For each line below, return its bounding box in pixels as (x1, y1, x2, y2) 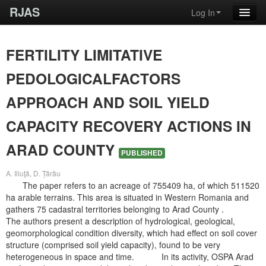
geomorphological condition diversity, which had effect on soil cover (6, 227, 257, 239)
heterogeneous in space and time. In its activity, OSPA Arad (6, 251, 254, 262)
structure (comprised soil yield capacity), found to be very (6, 239, 220, 251)
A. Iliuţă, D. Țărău (6, 168, 61, 178)
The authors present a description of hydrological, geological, (6, 215, 235, 227)
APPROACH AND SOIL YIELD (6, 91, 210, 113)
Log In (191, 7, 215, 18)
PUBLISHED (121, 148, 163, 158)
